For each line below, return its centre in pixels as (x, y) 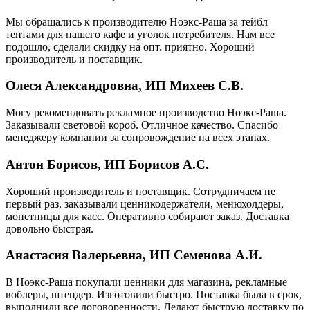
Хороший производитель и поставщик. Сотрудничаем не (140, 191)
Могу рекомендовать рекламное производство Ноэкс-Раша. (146, 113)
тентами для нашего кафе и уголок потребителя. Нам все (140, 34)
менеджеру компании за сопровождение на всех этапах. (138, 138)
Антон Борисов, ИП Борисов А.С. (107, 164)
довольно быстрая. (49, 228)
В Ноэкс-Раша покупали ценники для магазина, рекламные (146, 282)
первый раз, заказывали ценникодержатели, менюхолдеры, (145, 203)
